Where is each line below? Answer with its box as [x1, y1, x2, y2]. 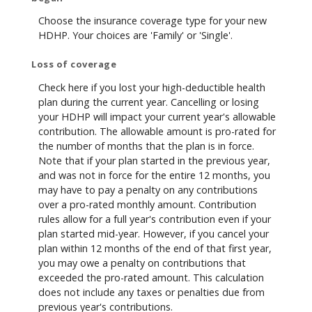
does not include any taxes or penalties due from [38, 285, 265, 299]
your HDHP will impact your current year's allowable [38, 109, 276, 123]
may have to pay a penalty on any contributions [38, 182, 258, 196]
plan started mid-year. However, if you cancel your [38, 226, 269, 240]
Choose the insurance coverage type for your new [38, 13, 267, 27]
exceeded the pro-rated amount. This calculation [38, 270, 264, 284]
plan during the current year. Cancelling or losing [38, 95, 259, 109]
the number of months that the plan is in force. [38, 139, 254, 153]
